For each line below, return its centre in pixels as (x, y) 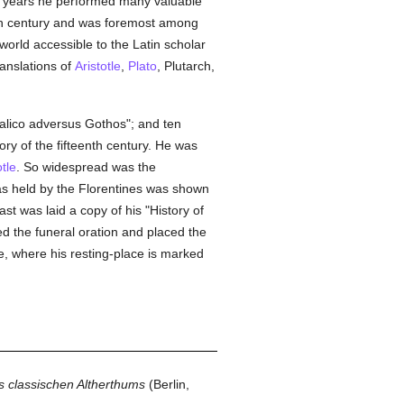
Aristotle (97, 66)
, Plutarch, (185, 66)
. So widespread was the (86, 167)
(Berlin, (167, 384)
